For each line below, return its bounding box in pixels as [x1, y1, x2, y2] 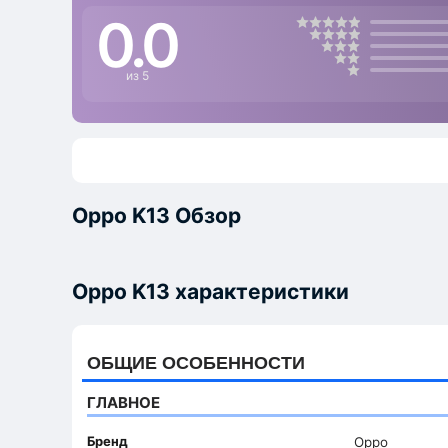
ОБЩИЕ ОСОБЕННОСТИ [87, 350, 305, 375]
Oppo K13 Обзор [72, 203, 241, 229]
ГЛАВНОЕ [87, 392, 160, 412]
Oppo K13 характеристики [72, 279, 349, 305]
